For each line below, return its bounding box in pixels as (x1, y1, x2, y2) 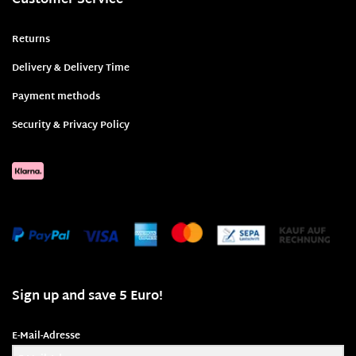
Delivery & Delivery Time (12, 59, 130, 77)
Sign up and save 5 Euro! (12, 285, 163, 309)
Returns (12, 30, 50, 48)
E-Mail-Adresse (12, 327, 80, 346)
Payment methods (12, 87, 100, 106)
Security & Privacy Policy (12, 116, 130, 134)
